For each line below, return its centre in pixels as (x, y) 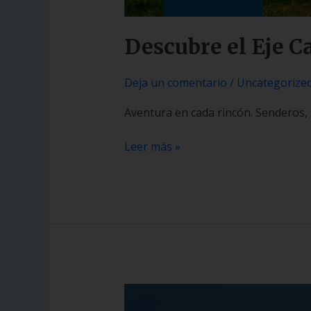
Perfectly (146, 291)
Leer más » (152, 147)
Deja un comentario (175, 83)
